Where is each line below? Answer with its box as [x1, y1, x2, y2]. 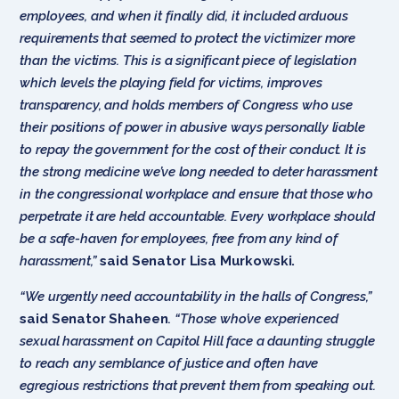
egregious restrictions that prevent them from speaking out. [20, 377, 376, 394]
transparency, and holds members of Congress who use [20, 96, 353, 113]
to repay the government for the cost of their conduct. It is [20, 141, 366, 158]
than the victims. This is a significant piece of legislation [20, 52, 357, 69]
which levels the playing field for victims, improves [20, 74, 322, 91]
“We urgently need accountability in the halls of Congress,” [20, 288, 372, 305]
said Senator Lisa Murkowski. [100, 252, 296, 269]
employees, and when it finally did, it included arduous [20, 7, 349, 24]
